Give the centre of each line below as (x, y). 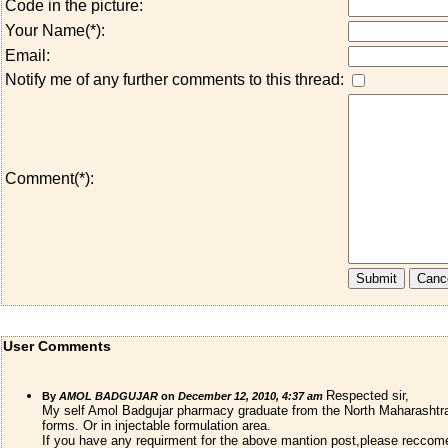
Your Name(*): (54, 30)
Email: (27, 55)
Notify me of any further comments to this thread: (174, 79)
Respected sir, (367, 395)
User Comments (56, 346)
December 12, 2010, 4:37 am (250, 396)
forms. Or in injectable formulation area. (156, 425)
